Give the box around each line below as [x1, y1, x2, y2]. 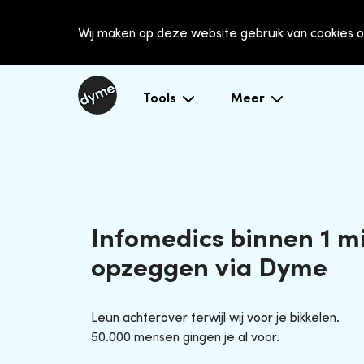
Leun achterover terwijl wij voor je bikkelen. [91, 309, 340, 326]
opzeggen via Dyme [91, 250, 327, 284]
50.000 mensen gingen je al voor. [91, 328, 279, 345]
